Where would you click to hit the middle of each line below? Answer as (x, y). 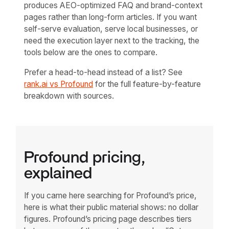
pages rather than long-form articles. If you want (111, 17)
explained (58, 174)
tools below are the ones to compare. (91, 52)
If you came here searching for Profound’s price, (111, 195)
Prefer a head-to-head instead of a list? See (104, 72)
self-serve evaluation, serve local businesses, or (111, 29)
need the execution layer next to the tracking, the (112, 40)
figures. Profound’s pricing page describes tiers (108, 219)
